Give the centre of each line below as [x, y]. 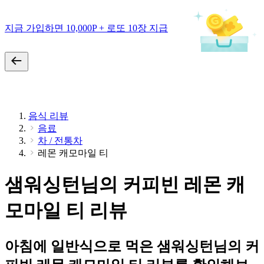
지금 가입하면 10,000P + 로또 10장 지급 [86, 28]
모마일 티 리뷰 [66, 211]
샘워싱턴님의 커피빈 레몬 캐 [125, 185]
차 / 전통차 [60, 141]
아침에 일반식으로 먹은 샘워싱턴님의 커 [132, 246]
